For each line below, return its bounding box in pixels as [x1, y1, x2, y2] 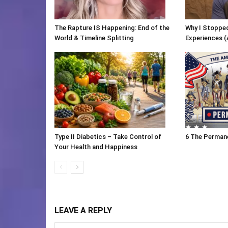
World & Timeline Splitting [54, 34, 134, 42]
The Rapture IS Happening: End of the [54, 24, 169, 32]
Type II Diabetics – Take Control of [54, 133, 161, 141]
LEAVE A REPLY [54, 206, 112, 216]
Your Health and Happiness [54, 143, 137, 151]
